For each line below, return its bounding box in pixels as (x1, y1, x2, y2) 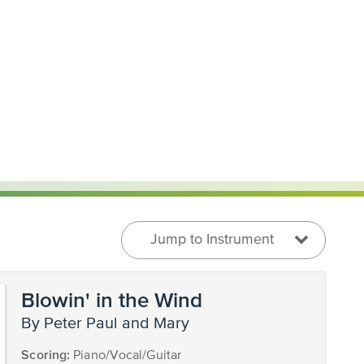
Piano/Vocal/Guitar (70, 349, 182, 362)
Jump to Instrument (150, 232, 274, 247)
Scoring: (21, 347, 71, 362)
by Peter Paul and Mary (32, 315, 190, 332)
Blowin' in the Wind (21, 288, 203, 311)
